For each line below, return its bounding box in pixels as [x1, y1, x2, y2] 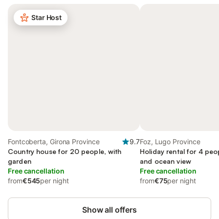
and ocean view [140, 157, 191, 165]
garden [8, 157, 31, 165]
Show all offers [82, 205, 137, 215]
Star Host [31, 13, 62, 22]
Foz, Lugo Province [140, 137, 200, 146]
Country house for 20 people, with [8, 147, 122, 155]
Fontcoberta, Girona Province [8, 137, 100, 146]
